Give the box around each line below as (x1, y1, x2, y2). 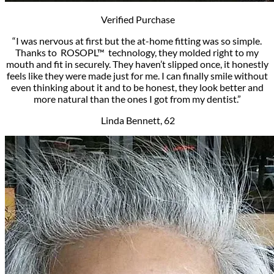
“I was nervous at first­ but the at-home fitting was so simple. (12, 34, 262, 46)
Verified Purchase (99, 13, 175, 25)
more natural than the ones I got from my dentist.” (33, 92, 241, 105)
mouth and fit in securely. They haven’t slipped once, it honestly (6, 57, 268, 70)
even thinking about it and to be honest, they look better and (10, 81, 264, 93)
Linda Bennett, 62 (99, 114, 175, 126)
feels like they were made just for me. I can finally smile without (6, 69, 268, 81)
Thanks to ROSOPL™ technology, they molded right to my (15, 46, 259, 58)
